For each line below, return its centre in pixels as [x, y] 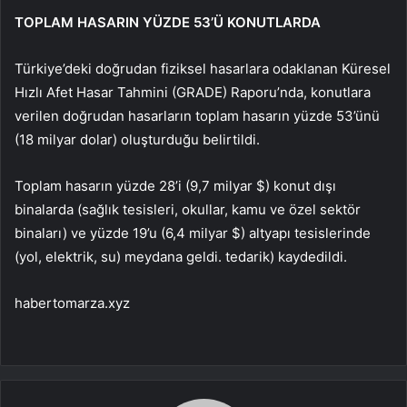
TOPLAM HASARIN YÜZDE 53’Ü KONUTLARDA [168, 22]
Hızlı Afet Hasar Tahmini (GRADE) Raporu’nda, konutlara [193, 92]
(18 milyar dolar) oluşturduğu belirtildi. [137, 139]
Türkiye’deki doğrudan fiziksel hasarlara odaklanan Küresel [203, 68]
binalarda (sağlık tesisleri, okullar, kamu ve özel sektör [188, 209]
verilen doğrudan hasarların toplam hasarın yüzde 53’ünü [197, 115]
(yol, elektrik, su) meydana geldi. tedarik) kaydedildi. [181, 256]
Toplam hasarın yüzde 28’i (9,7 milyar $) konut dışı [175, 185]
